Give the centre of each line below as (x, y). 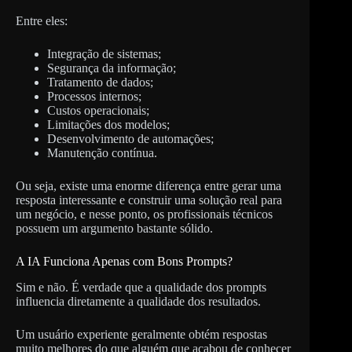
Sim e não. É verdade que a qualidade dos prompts (141, 288)
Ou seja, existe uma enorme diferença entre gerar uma (148, 186)
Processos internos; (94, 97)
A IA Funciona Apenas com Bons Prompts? (124, 262)
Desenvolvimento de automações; (130, 139)
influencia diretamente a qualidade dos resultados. (138, 302)
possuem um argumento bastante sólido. (114, 229)
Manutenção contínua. (102, 153)
